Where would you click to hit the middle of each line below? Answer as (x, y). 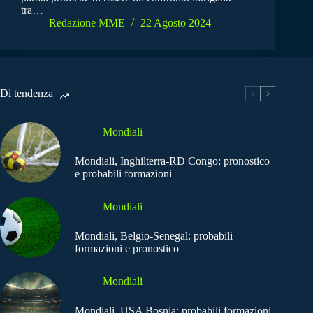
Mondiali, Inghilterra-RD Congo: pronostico (172, 161)
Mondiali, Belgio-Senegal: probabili (154, 235)
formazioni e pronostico (127, 248)
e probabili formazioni (123, 173)
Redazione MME (87, 23)
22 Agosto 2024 (176, 23)
